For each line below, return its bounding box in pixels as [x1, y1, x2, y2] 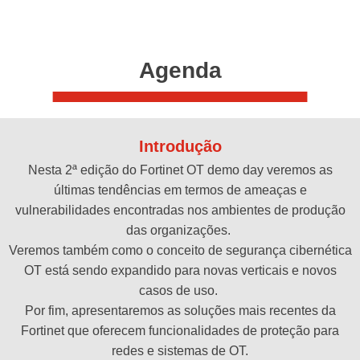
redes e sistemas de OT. [112, 343, 248, 358]
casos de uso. [139, 283, 221, 297]
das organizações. [126, 223, 234, 237]
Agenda [138, 58, 222, 84]
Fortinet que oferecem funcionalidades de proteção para [21, 323, 339, 337]
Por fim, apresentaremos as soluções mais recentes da [24, 303, 336, 317]
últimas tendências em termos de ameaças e [53, 182, 307, 197]
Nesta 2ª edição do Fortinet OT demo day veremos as [27, 162, 333, 177]
